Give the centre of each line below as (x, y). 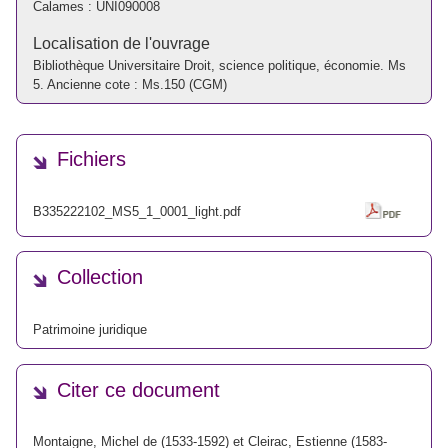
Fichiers (91, 159)
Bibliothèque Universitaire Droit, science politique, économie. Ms (219, 65)
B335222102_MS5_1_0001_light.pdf (137, 211)
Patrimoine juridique (90, 329)
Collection (100, 277)
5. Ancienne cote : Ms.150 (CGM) (130, 84)
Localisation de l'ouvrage (121, 43)
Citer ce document (138, 389)
